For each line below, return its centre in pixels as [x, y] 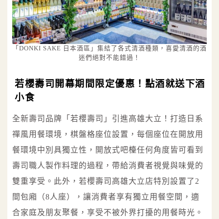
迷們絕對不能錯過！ [109, 57]
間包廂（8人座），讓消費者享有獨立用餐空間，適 [106, 197]
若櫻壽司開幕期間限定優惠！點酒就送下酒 [110, 84]
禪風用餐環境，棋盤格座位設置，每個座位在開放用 [108, 134]
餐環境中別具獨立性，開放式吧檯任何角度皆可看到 [108, 150]
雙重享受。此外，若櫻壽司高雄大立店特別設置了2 [106, 181]
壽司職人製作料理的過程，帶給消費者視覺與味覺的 [108, 165]
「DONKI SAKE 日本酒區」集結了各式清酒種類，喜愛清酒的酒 [109, 48]
